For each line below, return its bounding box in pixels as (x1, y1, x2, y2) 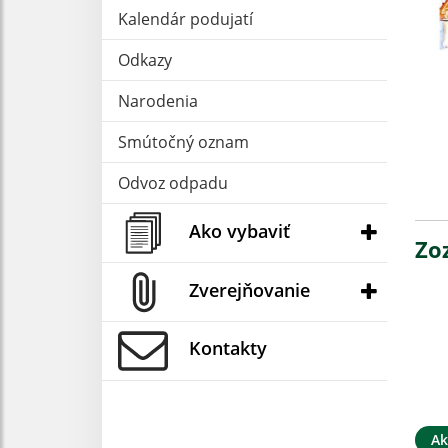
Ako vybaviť (189, 218, 290, 243)
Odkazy (118, 48, 172, 71)
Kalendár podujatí (118, 7, 253, 30)
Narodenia (118, 89, 198, 112)
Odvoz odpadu (118, 171, 228, 194)
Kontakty (189, 336, 267, 361)
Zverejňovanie (189, 277, 310, 302)
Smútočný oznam (118, 130, 249, 153)
